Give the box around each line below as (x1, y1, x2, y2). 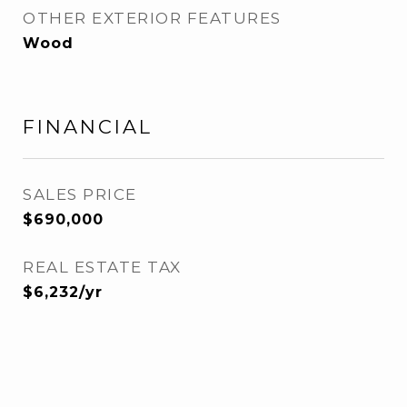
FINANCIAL (23, 115, 153, 138)
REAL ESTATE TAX (23, 258, 182, 276)
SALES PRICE (23, 185, 137, 203)
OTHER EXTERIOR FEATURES (23, 9, 282, 27)
